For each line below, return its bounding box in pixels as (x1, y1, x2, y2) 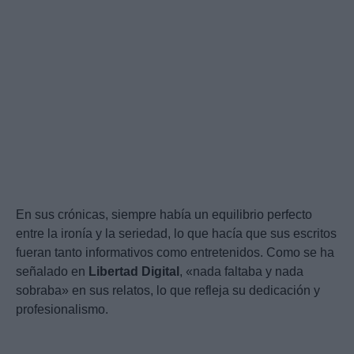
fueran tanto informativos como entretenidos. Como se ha (16, 245, 334, 259)
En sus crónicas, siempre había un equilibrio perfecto (16, 207, 312, 221)
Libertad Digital (88, 264, 179, 278)
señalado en (16, 264, 88, 278)
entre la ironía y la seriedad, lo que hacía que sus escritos (16, 226, 337, 240)
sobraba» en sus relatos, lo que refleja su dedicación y (16, 283, 320, 297)
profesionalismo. (16, 302, 108, 316)
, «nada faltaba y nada (179, 264, 303, 278)
